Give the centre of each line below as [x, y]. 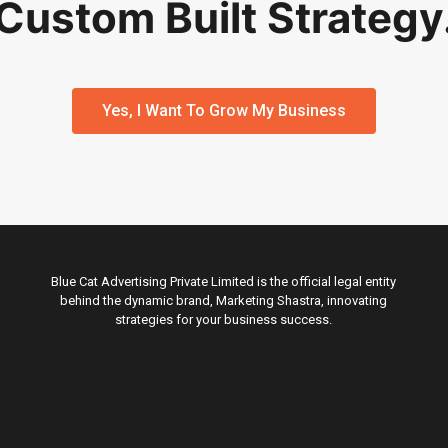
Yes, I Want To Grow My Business [224, 111]
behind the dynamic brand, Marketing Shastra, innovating [224, 301]
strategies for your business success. [224, 320]
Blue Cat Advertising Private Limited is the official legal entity [224, 282]
